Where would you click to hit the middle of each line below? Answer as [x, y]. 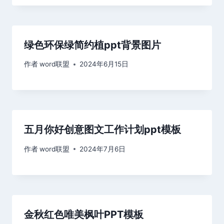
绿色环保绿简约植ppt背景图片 [92, 45]
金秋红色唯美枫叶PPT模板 [84, 214]
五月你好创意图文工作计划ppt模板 [102, 130]
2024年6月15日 [104, 64]
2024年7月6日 [103, 149]
